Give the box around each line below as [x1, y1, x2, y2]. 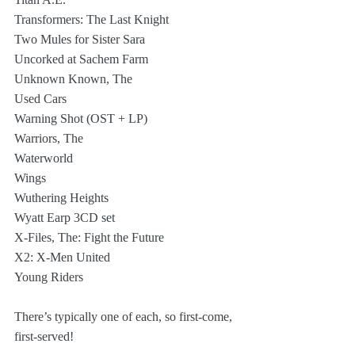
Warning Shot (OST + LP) [14, 112, 147, 125]
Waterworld [14, 151, 73, 165]
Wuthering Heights [14, 191, 109, 204]
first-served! [14, 330, 74, 343]
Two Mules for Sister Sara [14, 32, 145, 46]
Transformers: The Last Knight [14, 13, 169, 26]
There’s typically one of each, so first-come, [14, 310, 235, 323]
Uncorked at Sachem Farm [14, 52, 148, 66]
